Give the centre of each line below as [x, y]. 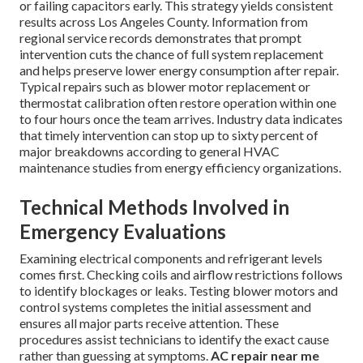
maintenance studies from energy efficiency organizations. [180, 168]
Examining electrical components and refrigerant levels [171, 258]
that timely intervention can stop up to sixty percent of [169, 135]
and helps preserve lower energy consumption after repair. [179, 70]
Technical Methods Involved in [154, 207]
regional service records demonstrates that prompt [160, 38]
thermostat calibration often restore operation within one [178, 103]
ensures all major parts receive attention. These [149, 323]
